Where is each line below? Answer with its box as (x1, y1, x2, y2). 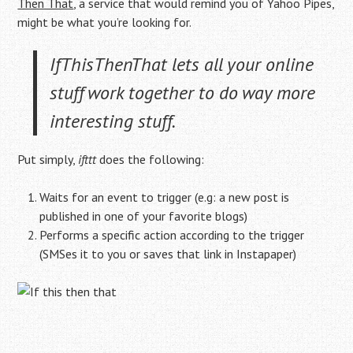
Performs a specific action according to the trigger (39, 227, 305, 243)
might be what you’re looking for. (17, 14, 192, 30)
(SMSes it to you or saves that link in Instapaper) (39, 246, 297, 262)
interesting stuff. (50, 109, 176, 133)
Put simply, (17, 151, 79, 167)
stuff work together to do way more (50, 80, 316, 105)
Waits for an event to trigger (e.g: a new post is (39, 189, 290, 205)
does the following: (96, 151, 205, 167)
